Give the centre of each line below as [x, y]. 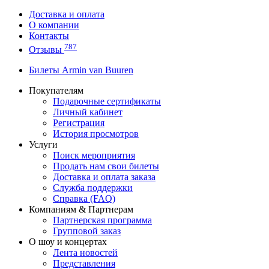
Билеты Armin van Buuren [81, 70]
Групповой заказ [87, 231]
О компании [54, 25]
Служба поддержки [93, 187]
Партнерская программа [102, 220]
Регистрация [79, 122]
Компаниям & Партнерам [81, 209]
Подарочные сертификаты [107, 101]
